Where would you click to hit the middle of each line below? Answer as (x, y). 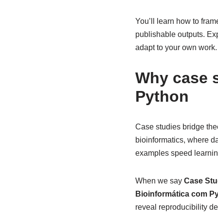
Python (162, 96)
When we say (159, 181)
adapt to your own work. (176, 47)
